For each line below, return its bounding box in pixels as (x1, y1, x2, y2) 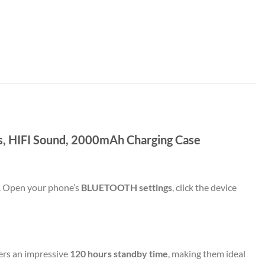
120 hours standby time (70, 248, 168, 260)
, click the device (172, 181, 237, 193)
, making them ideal (168, 248, 245, 260)
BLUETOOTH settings (81, 181, 172, 193)
